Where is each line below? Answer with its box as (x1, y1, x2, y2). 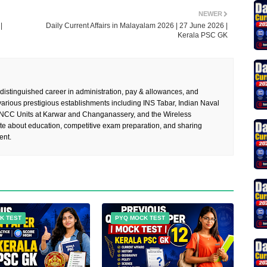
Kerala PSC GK (178, 31, 228, 40)
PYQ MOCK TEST (115, 215, 166, 222)
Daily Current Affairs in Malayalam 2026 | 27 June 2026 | (46, 21, 228, 30)
